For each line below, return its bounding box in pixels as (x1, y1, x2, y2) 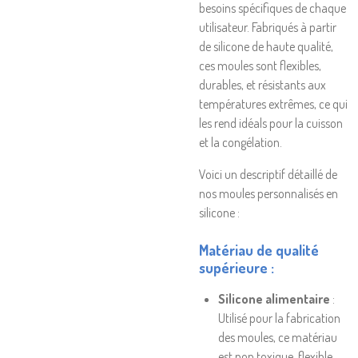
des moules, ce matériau (218, 329, 337, 345)
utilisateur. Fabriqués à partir (199, 19, 336, 35)
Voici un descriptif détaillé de (199, 166, 337, 182)
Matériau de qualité (199, 241, 319, 259)
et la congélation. (199, 134, 282, 150)
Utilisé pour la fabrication (218, 310, 340, 326)
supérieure (199, 259, 268, 276)
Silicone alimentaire (218, 291, 330, 307)
